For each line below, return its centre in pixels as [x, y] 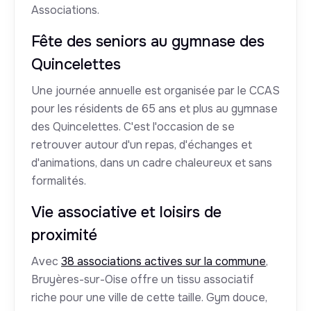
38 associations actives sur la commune [163, 262]
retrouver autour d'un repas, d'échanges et [142, 145]
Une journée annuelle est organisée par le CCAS [155, 91]
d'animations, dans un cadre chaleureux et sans [152, 163]
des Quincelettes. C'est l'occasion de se [133, 127]
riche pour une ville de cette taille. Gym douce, [149, 298]
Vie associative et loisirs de [126, 213]
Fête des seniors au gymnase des [148, 42]
